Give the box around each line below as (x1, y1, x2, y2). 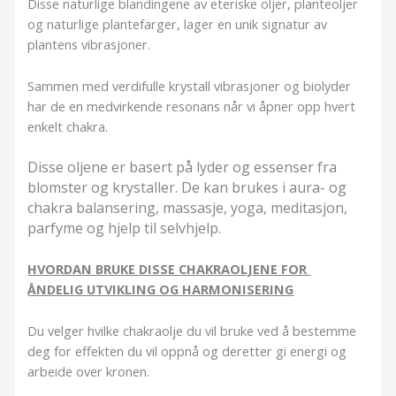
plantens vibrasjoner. (27, 35, 151, 54)
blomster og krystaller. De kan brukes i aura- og (27, 178, 347, 198)
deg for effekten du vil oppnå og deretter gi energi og (27, 341, 347, 360)
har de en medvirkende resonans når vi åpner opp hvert (27, 96, 356, 115)
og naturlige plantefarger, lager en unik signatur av (27, 15, 328, 34)
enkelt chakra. (27, 117, 109, 135)
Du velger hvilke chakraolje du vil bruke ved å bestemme (27, 321, 357, 339)
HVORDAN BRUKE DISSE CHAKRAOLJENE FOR (27, 260, 311, 278)
